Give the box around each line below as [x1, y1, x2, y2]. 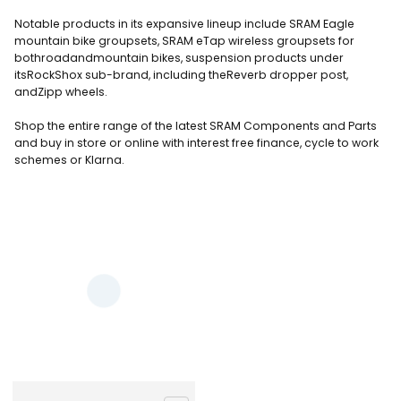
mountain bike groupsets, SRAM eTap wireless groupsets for [14, 32, 354, 48]
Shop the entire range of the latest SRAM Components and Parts [14, 117, 377, 133]
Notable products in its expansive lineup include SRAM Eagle [14, 15, 354, 31]
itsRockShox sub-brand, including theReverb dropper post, [14, 66, 348, 82]
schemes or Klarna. [14, 151, 124, 167]
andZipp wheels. [14, 83, 107, 99]
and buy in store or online [14, 134, 162, 150]
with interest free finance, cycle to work [162, 134, 379, 150]
